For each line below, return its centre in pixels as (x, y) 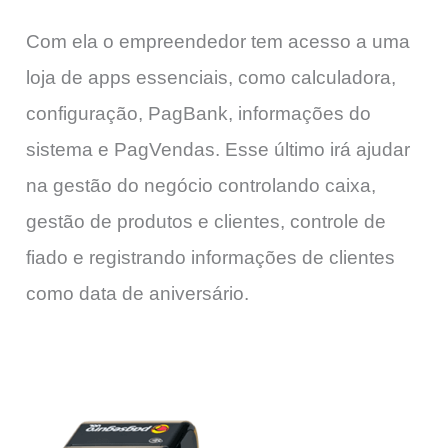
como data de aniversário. (137, 293)
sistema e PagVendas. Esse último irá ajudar (218, 149)
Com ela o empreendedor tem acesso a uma (218, 41)
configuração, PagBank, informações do (198, 113)
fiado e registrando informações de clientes (210, 257)
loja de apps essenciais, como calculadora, (211, 77)
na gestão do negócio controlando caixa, (201, 185)
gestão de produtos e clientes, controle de (206, 221)
